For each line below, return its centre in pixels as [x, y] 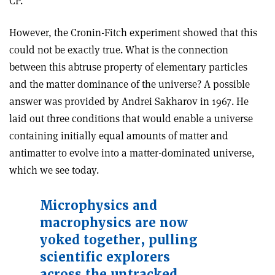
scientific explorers [105, 257]
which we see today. [54, 170]
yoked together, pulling [119, 240]
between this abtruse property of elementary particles [128, 67]
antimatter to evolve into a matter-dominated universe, [132, 153]
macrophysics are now [114, 223]
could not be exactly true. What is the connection [119, 50]
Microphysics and [99, 206]
